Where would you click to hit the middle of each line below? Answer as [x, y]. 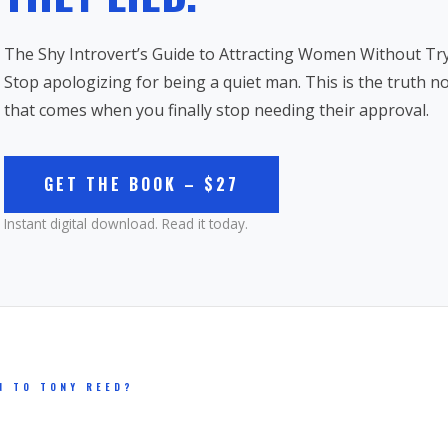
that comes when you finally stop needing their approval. [216, 109]
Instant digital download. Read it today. [126, 223]
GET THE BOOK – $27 [141, 183]
